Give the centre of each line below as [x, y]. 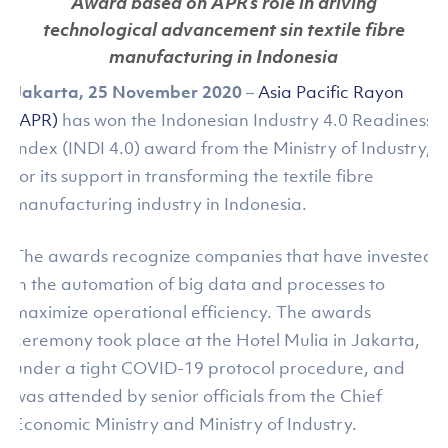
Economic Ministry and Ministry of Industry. [185, 424]
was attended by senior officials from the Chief [198, 396]
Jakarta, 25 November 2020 [128, 92]
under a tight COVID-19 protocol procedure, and [209, 368]
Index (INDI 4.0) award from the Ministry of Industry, [222, 148]
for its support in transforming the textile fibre [194, 176]
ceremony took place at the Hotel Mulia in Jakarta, [217, 340]
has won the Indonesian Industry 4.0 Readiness [246, 120]
